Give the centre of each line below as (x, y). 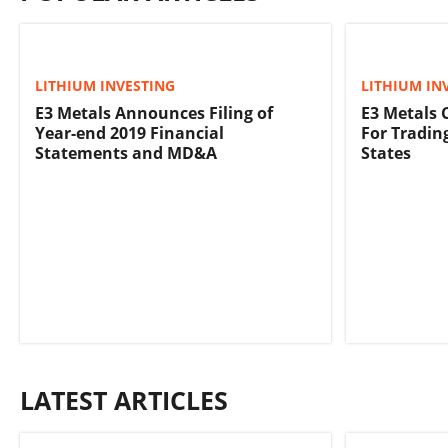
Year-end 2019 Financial (129, 133)
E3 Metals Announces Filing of (154, 113)
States (386, 153)
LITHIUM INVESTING (105, 85)
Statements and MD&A (126, 153)
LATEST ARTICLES (124, 399)
